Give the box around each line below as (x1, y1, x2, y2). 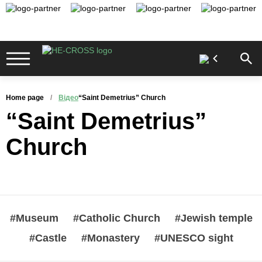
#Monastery (81, 232, 140, 244)
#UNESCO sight (154, 232, 233, 244)
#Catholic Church (73, 212, 160, 224)
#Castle (29, 232, 67, 244)
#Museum (9, 212, 58, 224)
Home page (6, 94, 44, 102)
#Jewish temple (174, 212, 253, 224)
